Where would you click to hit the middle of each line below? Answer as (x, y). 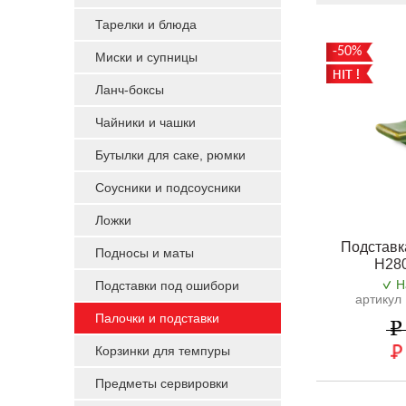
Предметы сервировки (162, 383)
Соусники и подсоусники (168, 188)
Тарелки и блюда (146, 24)
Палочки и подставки (157, 318)
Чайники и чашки (145, 122)
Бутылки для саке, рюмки (170, 155)
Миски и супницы (146, 57)
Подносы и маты (145, 253)
